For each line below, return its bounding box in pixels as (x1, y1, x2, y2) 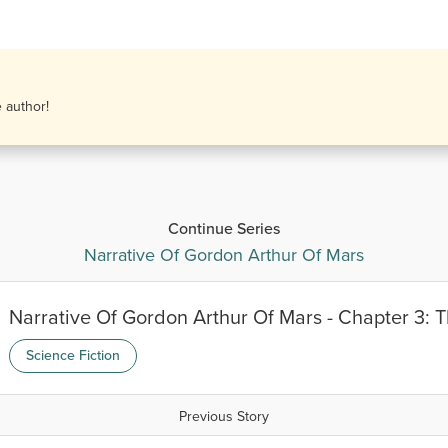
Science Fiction (26, 345, 120, 366)
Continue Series (168, 217, 280, 240)
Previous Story (179, 406, 269, 427)
